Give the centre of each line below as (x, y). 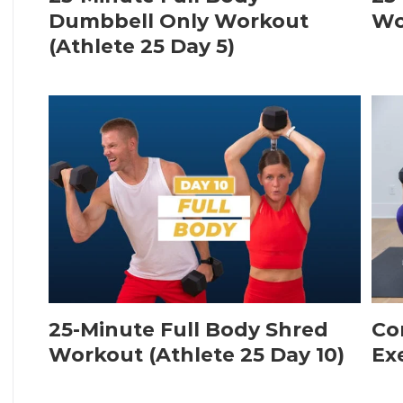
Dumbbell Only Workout (178, 22)
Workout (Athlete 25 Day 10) (196, 355)
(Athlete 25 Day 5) (141, 47)
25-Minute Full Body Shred (188, 330)
